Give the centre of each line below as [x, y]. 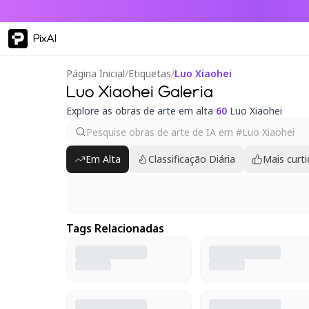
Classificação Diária [192, 159]
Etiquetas [150, 73]
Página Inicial [96, 73]
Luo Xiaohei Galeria [140, 91]
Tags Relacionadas [115, 228]
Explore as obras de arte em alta [141, 111]
